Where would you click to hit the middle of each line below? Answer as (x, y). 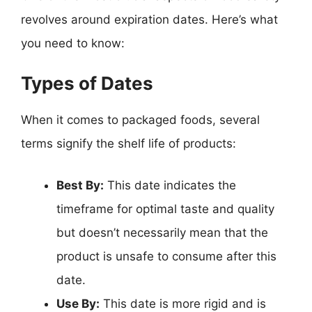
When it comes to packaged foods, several (140, 120)
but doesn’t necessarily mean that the (162, 232)
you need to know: (73, 43)
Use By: (78, 303)
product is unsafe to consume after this (166, 256)
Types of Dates (87, 83)
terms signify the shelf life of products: (128, 143)
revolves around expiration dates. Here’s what (149, 19)
